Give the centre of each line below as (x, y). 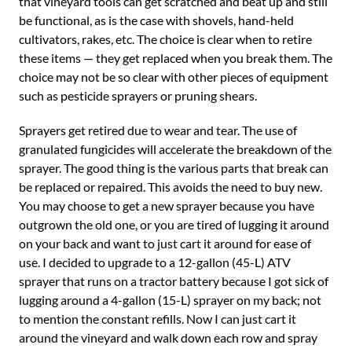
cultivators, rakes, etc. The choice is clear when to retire (165, 39)
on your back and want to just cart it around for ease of (165, 243)
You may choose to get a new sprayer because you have (167, 205)
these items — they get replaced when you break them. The (176, 58)
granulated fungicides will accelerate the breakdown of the (175, 149)
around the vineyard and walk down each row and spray (168, 337)
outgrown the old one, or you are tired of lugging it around (174, 224)
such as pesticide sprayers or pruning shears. (138, 95)
